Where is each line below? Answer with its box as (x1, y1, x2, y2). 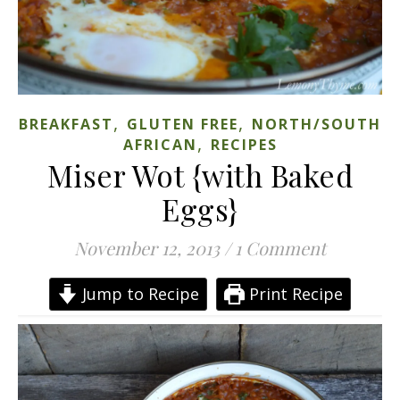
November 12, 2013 (74, 235, 220, 260)
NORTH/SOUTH (252, 113, 381, 134)
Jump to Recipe (78, 282, 199, 304)
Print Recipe (245, 282, 344, 304)
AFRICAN (122, 134, 197, 154)
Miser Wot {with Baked (46, 154, 354, 195)
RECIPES (210, 134, 278, 154)
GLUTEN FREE (127, 113, 238, 134)
